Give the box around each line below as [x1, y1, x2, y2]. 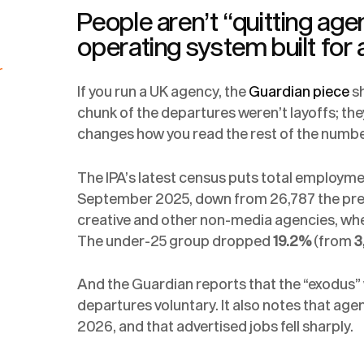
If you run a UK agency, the [77, 82, 249, 100]
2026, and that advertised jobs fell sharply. [77, 318, 357, 336]
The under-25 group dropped [77, 232, 274, 249]
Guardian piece [249, 82, 350, 100]
